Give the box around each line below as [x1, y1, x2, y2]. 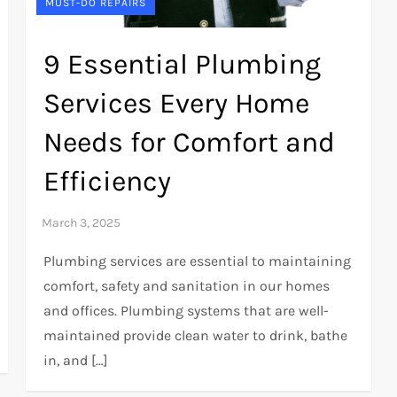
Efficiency [43, 165, 172, 198]
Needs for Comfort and [43, 126, 336, 160]
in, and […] [43, 352, 109, 370]
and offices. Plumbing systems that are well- [43, 302, 330, 320]
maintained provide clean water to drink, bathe [43, 327, 348, 345]
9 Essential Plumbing [43, 48, 322, 82]
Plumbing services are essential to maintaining [43, 253, 352, 270]
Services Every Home [43, 87, 310, 121]
